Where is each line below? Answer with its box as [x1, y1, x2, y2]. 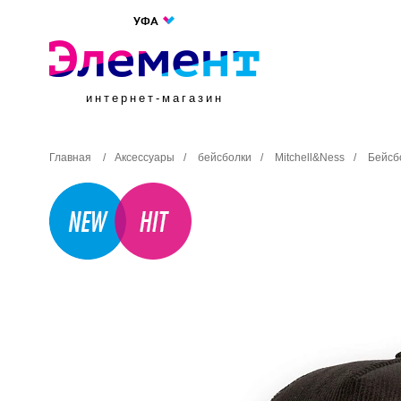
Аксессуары [115, 151, 175, 164]
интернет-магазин [85, 91, 224, 105]
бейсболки [198, 151, 252, 164]
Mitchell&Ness [275, 151, 345, 164]
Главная [49, 151, 91, 164]
